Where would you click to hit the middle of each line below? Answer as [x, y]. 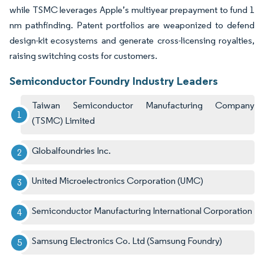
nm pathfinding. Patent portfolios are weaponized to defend [132, 25]
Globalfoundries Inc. [72, 151]
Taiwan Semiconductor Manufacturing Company [143, 105]
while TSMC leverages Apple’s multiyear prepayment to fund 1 [132, 10]
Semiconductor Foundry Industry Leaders [114, 81]
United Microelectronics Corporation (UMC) [118, 181]
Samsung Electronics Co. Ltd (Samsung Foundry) [127, 241]
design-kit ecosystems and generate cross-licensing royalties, [132, 41]
